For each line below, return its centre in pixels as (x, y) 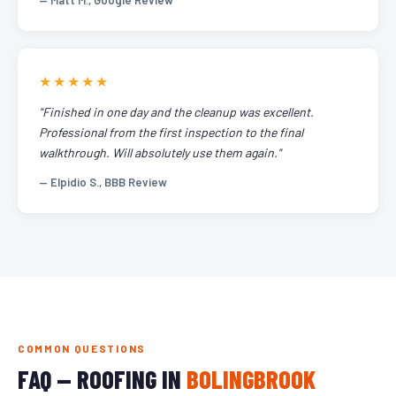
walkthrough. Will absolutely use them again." (160, 152)
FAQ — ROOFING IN (102, 379)
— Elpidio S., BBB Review (103, 182)
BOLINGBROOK (251, 379)
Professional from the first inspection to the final (171, 132)
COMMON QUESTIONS (82, 348)
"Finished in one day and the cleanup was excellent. (176, 112)
